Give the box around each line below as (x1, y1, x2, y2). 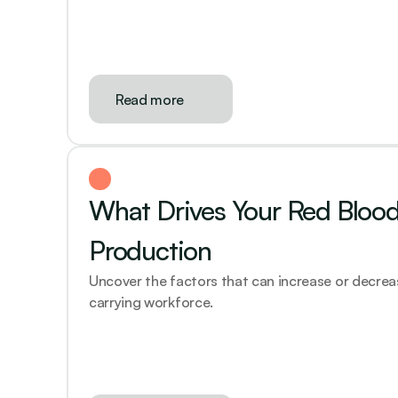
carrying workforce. (89, 293, 213, 311)
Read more (115, 90, 185, 108)
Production (89, 234, 212, 267)
